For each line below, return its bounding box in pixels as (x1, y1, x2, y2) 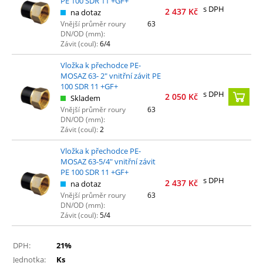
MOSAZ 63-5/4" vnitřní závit (60, 156, 156, 167)
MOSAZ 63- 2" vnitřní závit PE (60, 70, 161, 81)
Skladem (70, 92, 100, 103)
